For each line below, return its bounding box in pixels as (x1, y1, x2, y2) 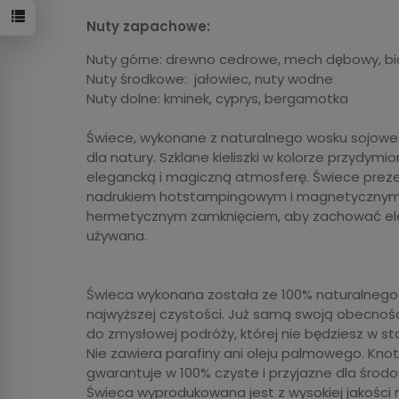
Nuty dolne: (86, 88, 160, 108)
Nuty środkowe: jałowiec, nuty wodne (86, 69, 333, 88)
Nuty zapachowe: (86, 16, 210, 36)
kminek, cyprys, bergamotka (160, 88, 348, 108)
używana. (86, 225, 147, 245)
